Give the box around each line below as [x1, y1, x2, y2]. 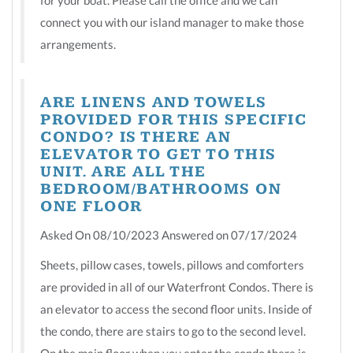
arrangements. [40, 36, 116, 51]
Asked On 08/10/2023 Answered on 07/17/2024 [40, 227, 297, 242]
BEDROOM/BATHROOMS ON [40, 179, 281, 199]
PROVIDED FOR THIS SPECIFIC [40, 110, 307, 130]
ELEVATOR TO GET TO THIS [40, 144, 277, 165]
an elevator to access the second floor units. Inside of [40, 301, 312, 316]
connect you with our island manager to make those [40, 14, 304, 29]
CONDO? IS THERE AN [40, 127, 231, 147]
